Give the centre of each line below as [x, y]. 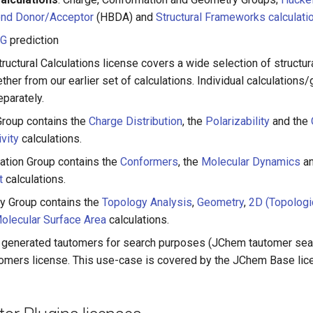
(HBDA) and [125, 17]
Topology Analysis [147, 202]
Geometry [220, 202]
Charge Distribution [136, 121]
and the [290, 121]
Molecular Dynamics [251, 162]
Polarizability [238, 121]
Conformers [149, 162]
